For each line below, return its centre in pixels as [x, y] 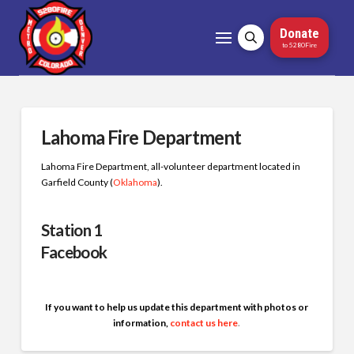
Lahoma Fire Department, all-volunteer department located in [170, 166]
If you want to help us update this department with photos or [177, 307]
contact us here [204, 323]
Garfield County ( [77, 182]
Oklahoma [135, 182]
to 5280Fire [299, 45]
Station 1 [72, 230]
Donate [299, 34]
